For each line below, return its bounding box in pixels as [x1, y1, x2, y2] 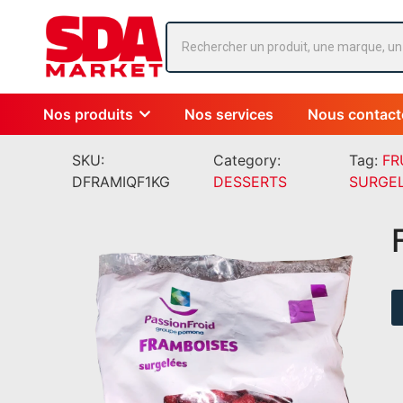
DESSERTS [213, 173, 288, 192]
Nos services [184, 105, 273, 124]
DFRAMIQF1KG [72, 173, 170, 192]
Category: [213, 151, 282, 170]
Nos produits [43, 105, 133, 124]
